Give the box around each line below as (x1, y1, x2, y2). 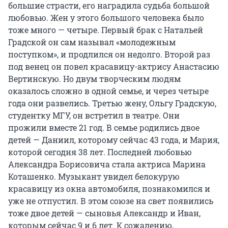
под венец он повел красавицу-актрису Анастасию (8, 61, 219, 72)
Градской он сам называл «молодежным (8, 37, 176, 48)
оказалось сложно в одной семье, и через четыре (8, 85, 209, 97)
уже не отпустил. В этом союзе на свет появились (8, 195, 213, 207)
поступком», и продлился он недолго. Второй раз (8, 49, 210, 60)
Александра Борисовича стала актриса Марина (8, 159, 206, 170)
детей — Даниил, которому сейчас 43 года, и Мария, (8, 134, 219, 146)
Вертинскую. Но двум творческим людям (8, 73, 181, 84)
